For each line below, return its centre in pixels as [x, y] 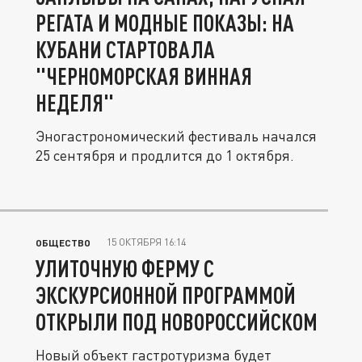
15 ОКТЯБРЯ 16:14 [146, 242]
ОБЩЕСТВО [63, 242]
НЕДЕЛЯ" [75, 103]
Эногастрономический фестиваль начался [176, 136]
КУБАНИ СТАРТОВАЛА [125, 49]
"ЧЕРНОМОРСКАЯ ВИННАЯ [144, 76]
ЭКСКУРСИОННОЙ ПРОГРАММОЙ [166, 295]
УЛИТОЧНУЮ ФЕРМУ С [125, 268]
